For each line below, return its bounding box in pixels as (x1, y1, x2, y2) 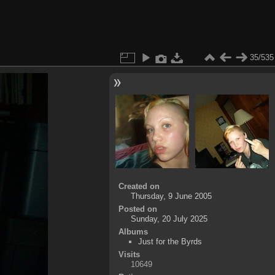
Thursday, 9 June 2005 (130, 191, 212, 201)
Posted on (118, 204, 157, 214)
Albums (118, 227, 148, 236)
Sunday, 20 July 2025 (130, 214, 207, 223)
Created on (118, 181, 160, 191)
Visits (118, 249, 140, 259)
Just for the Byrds (138, 236, 203, 246)
